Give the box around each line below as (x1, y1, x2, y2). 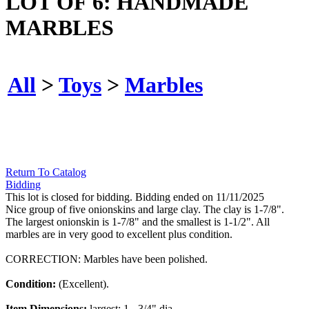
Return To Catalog (6, 166, 86, 179)
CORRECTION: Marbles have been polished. (6, 253, 208, 266)
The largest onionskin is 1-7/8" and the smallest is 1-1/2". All (6, 216, 270, 228)
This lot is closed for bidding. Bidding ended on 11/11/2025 (6, 191, 264, 203)
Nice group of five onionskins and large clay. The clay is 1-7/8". (6, 203, 284, 216)
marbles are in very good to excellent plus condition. (6, 228, 232, 241)
